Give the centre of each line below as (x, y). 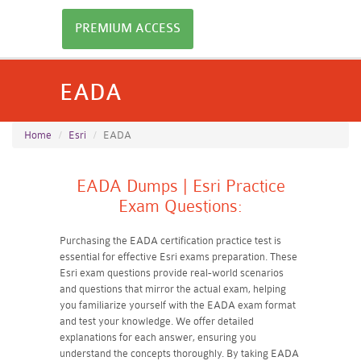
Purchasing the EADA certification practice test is (170, 241)
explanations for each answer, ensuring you (158, 337)
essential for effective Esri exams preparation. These (178, 257)
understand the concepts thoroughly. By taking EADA (179, 353)
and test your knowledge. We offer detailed (157, 321)
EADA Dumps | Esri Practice (180, 186)
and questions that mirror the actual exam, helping (173, 289)
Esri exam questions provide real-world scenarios (172, 273)
